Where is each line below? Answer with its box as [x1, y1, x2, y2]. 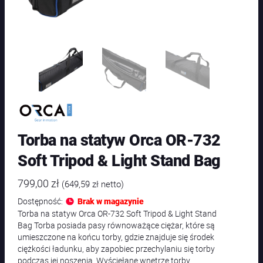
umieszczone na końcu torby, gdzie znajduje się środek [18, 231, 215, 243]
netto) [99, 178, 124, 190]
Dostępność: [18, 195, 65, 207]
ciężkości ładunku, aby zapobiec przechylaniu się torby [18, 243, 215, 255]
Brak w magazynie [77, 197, 144, 207]
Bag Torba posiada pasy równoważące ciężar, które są [18, 220, 215, 231]
